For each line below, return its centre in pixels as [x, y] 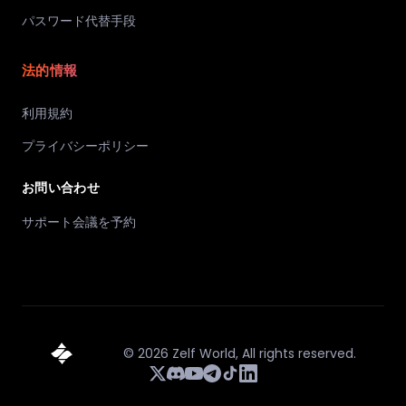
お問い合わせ [61, 188]
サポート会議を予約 [79, 222]
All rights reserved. [299, 353]
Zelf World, [205, 353]
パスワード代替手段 [79, 21]
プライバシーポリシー [85, 146]
